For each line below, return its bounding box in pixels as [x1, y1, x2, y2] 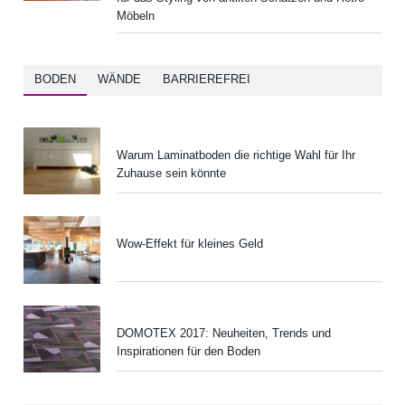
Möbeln [117, 9, 155, 24]
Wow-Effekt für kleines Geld [117, 237, 263, 251]
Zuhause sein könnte [117, 166, 226, 181]
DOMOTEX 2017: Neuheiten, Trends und [117, 325, 331, 340]
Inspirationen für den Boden [117, 344, 260, 358]
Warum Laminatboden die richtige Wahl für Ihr [117, 148, 355, 163]
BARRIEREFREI [162, 72, 250, 87]
